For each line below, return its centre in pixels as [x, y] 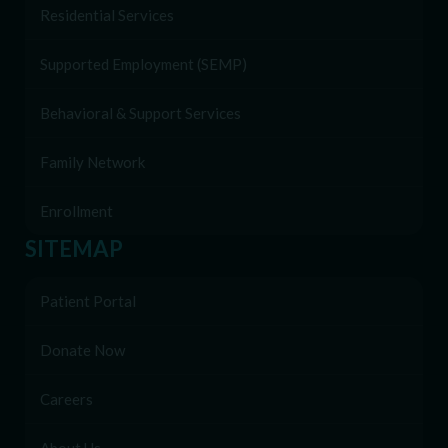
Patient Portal [88, 301]
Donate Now [82, 350]
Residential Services [107, 15]
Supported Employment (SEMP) [143, 64]
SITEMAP [74, 248]
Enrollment [76, 211]
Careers [66, 399]
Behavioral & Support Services [140, 113]
